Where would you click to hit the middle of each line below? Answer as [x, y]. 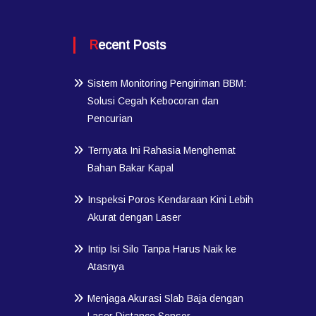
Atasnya [106, 267]
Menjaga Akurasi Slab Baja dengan [166, 299]
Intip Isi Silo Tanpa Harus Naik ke [162, 249]
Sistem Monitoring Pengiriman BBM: [167, 84]
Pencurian [110, 119]
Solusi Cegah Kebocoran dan [153, 101]
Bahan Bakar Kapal [131, 168]
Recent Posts [132, 45]
